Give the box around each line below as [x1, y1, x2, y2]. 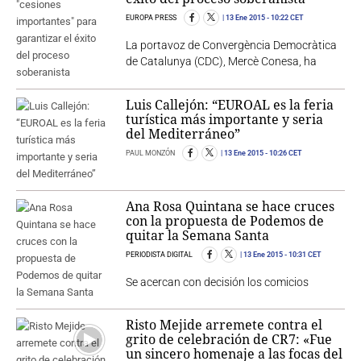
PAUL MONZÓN [126, 148, 177, 157]
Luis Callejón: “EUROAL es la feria [126, 95, 334, 114]
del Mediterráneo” [126, 124, 241, 143]
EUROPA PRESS [126, 13, 179, 22]
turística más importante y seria [126, 110, 324, 128]
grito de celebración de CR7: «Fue [126, 330, 333, 348]
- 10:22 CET [265, 13, 305, 22]
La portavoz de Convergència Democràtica [126, 38, 338, 52]
